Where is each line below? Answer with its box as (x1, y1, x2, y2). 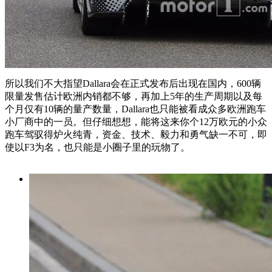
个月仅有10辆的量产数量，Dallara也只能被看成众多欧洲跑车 (5, 104, 266, 115)
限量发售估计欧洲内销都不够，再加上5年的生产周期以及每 (5, 91, 262, 102)
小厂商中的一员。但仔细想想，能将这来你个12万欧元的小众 (5, 117, 267, 127)
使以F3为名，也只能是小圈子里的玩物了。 (5, 142, 190, 153)
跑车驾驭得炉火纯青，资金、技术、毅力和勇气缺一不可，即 (5, 129, 267, 140)
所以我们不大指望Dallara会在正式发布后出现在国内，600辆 (5, 78, 261, 89)
